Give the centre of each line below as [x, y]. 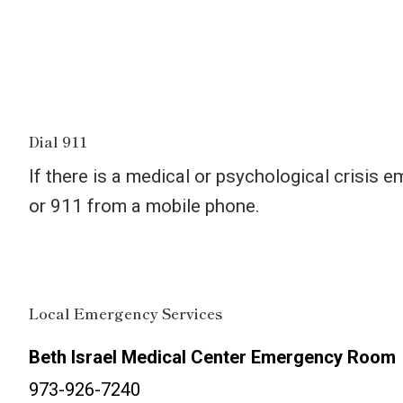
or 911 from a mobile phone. [144, 206]
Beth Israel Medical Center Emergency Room [212, 357]
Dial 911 [58, 141]
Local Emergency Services [125, 313]
